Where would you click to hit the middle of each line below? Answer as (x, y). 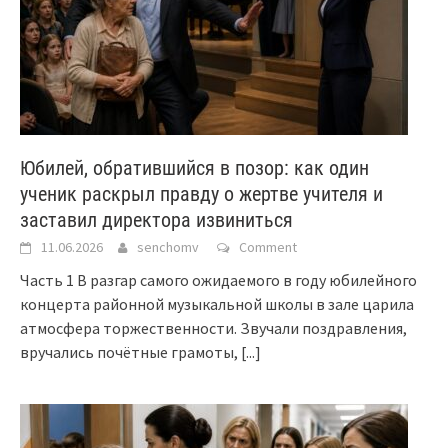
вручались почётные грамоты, (130, 351)
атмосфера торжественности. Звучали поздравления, (213, 327)
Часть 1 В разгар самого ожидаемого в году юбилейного (218, 279)
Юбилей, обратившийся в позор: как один (194, 167)
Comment (268, 246)
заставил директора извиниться (156, 219)
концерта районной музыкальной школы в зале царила (217, 303)
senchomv (168, 246)
